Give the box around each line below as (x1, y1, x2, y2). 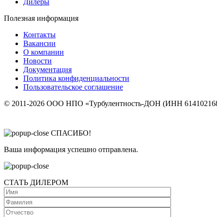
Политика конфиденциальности (23, 74, 129, 82)
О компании (23, 47, 64, 56)
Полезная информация (4, 14, 78, 22)
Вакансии (23, 39, 56, 47)
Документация (23, 65, 72, 74)
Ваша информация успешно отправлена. (4, 145, 138, 154)
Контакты (23, 30, 56, 39)
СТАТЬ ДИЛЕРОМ (4, 178, 68, 186)
